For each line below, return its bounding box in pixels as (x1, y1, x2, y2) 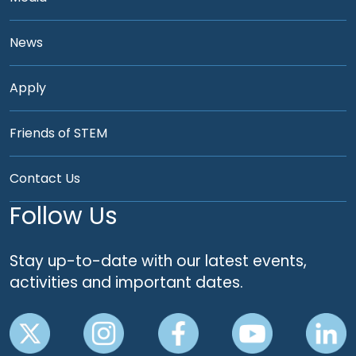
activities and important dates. (10, 271, 243, 293)
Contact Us (10, 168, 80, 188)
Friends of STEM (10, 123, 107, 142)
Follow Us (10, 199, 118, 233)
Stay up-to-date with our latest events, (10, 250, 307, 272)
